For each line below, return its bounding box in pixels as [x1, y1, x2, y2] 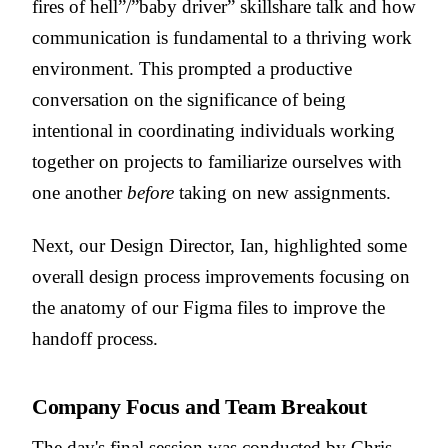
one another [32, 182, 127, 204]
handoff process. [32, 328, 158, 350]
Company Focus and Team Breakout [32, 394, 367, 420]
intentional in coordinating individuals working [32, 120, 395, 142]
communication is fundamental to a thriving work [32, 27, 412, 49]
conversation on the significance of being [32, 89, 346, 111]
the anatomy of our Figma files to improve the [32, 297, 385, 319]
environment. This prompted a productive [32, 58, 352, 80]
